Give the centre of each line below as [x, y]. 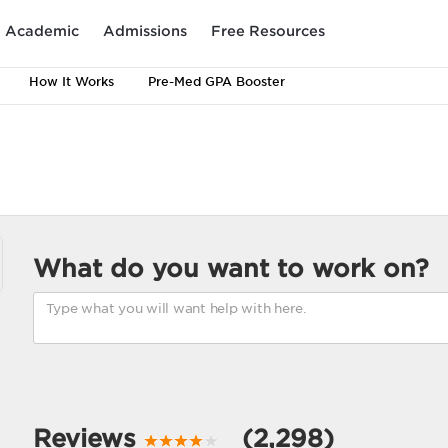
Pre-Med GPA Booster [216, 81]
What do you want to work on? [230, 268]
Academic [42, 30]
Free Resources [268, 30]
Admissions [145, 30]
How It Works [71, 81]
